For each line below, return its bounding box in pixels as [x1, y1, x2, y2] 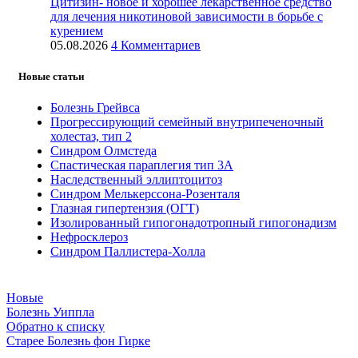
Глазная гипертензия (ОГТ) [50, 201, 199, 216]
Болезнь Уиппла [6, 305, 94, 320]
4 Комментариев [111, 38, 201, 52]
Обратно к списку [6, 320, 105, 334]
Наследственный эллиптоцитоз [50, 173, 222, 187]
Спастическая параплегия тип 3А [50, 158, 233, 173]
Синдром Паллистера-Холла [50, 245, 205, 259]
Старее [6, 334, 44, 348]
